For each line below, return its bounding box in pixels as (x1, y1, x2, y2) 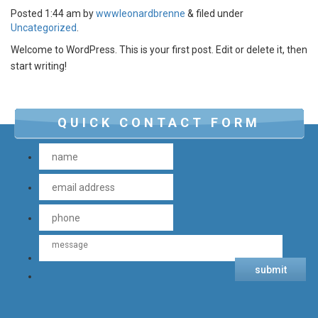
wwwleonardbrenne (96, 8, 185, 19)
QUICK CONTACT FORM (57, 115, 261, 130)
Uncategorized (11, 22, 77, 33)
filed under (194, 8, 243, 19)
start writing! (11, 60, 67, 72)
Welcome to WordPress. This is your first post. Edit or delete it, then (11, 44, 307, 55)
